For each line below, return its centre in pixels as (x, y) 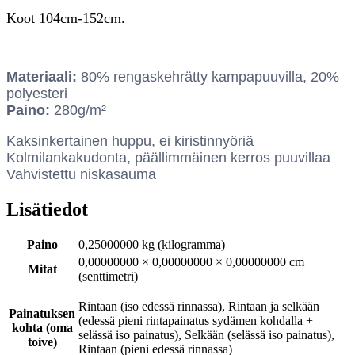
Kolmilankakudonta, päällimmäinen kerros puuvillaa (168, 157)
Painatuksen (42, 314)
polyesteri (37, 93)
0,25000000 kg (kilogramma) (152, 245)
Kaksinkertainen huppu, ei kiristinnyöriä (130, 141)
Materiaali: (42, 76)
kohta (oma (42, 328)
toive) (42, 342)
